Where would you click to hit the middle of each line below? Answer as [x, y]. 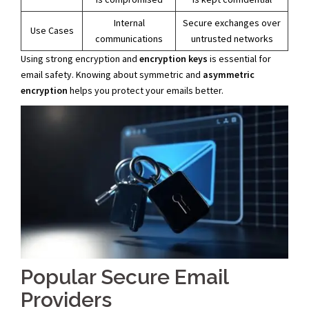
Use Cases [52, 31]
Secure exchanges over [232, 23]
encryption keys [173, 59]
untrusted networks [232, 39]
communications [129, 39]
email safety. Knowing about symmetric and [112, 75]
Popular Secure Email [124, 277]
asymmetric [229, 75]
